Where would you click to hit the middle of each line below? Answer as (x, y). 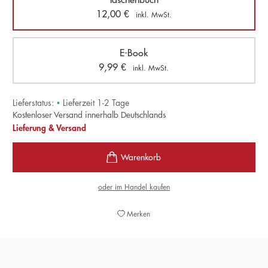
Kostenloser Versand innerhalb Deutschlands (89, 115)
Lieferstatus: (33, 103)
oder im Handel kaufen (134, 187)
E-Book (134, 53)
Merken (139, 214)
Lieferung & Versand (49, 128)
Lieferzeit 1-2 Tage (96, 103)
